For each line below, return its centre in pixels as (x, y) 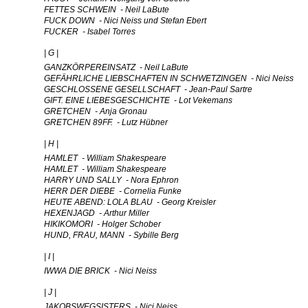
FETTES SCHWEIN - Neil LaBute (107, 10)
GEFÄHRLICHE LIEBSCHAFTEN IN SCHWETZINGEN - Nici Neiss (169, 78)
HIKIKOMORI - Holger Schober (102, 224)
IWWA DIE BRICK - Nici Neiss (100, 271)
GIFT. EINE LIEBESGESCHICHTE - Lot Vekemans (138, 100)
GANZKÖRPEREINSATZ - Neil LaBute (116, 67)
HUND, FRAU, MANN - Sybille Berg (111, 235)
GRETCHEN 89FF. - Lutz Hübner (106, 122)
